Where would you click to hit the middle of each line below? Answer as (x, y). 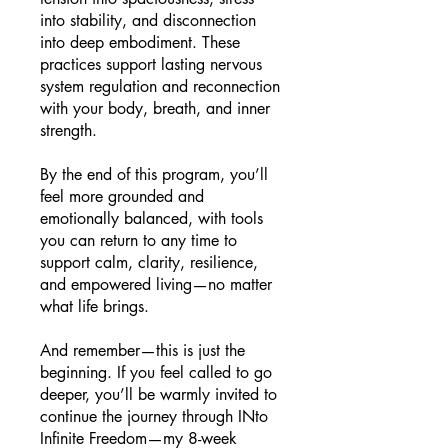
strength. (68, 130)
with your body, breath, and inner (155, 108)
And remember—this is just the (142, 350)
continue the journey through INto (154, 416)
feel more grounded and (122, 196)
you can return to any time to (138, 240)
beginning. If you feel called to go (156, 372)
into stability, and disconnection (148, 20)
